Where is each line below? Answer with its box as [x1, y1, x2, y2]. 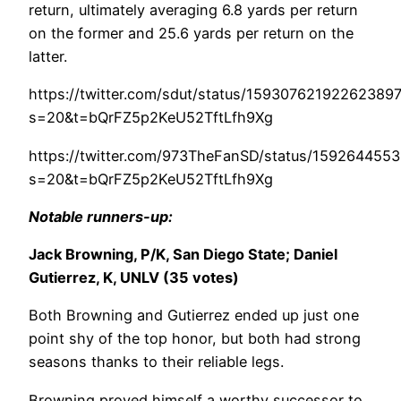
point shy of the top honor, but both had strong [29, 329, 361, 348]
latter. [29, 47, 67, 65]
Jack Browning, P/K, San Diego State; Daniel [29, 245, 337, 264]
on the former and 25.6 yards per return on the [29, 24, 354, 42]
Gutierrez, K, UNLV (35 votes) [29, 269, 239, 287]
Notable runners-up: [29, 207, 173, 226]
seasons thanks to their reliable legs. [29, 353, 284, 371]
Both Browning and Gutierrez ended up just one [29, 306, 359, 325]
